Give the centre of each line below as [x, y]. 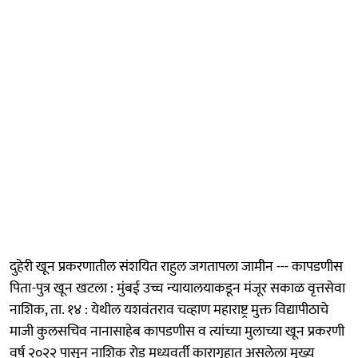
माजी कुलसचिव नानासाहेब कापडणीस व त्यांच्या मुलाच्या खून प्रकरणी [177, 331]
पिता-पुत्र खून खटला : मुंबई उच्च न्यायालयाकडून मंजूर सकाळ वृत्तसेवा [177, 288]
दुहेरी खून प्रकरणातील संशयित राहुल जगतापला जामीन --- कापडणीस [176, 267]
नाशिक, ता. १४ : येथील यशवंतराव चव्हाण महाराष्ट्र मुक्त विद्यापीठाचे [169, 310]
